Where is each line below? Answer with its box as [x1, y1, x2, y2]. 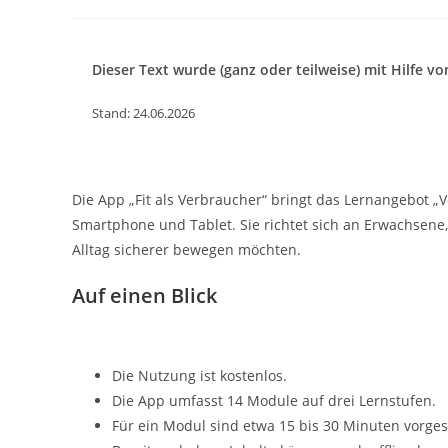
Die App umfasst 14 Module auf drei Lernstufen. [112, 391, 436, 410]
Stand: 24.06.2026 [92, 104, 195, 122]
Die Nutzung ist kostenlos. [112, 366, 287, 385]
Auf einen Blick [72, 282, 217, 309]
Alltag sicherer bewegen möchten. [72, 240, 301, 259]
